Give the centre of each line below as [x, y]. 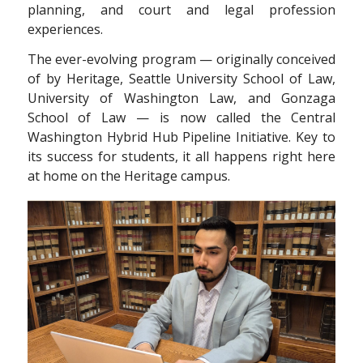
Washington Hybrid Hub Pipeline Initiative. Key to [181, 137]
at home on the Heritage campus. [128, 176]
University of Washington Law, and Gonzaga [181, 98]
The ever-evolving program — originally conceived [181, 60]
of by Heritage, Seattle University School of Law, [181, 79]
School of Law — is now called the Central [181, 118]
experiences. [65, 29]
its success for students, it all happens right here [181, 157]
